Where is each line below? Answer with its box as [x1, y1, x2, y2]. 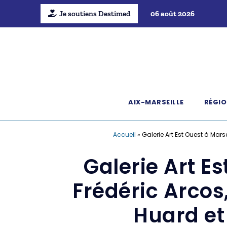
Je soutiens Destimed [59, 9, 130, 18]
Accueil [112, 130, 136, 139]
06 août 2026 [150, 9, 195, 18]
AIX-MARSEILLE [128, 97, 184, 107]
